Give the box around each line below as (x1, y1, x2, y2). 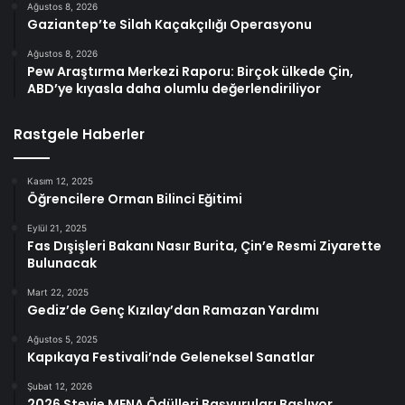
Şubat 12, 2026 (27, 381, 92, 392)
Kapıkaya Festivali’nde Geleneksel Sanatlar (27, 348, 315, 367)
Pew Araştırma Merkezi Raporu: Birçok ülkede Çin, (27, 62, 353, 81)
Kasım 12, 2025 (27, 175, 93, 187)
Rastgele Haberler (14, 125, 145, 145)
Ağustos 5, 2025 (27, 334, 98, 345)
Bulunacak (27, 254, 97, 273)
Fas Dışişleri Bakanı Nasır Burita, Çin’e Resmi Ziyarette (27, 237, 381, 256)
